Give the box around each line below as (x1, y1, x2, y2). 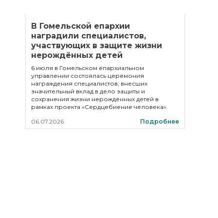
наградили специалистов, (31, 31, 146, 40)
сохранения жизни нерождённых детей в (31, 95, 159, 103)
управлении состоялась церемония (31, 72, 144, 79)
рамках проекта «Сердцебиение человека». (31, 103, 168, 110)
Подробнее (140, 118, 179, 125)
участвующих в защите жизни (31, 41, 162, 50)
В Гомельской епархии (31, 21, 130, 31)
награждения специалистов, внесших (31, 80, 147, 87)
